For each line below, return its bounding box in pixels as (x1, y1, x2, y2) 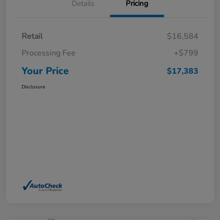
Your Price (22, 64, 69, 78)
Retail (22, 31, 43, 42)
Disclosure (22, 83, 45, 91)
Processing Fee (22, 48, 76, 59)
